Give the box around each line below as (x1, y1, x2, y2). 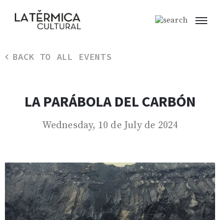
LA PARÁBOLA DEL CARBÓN (24, 92, 196, 111)
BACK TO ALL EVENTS (12, 51, 111, 63)
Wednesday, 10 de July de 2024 (42, 119, 178, 132)
